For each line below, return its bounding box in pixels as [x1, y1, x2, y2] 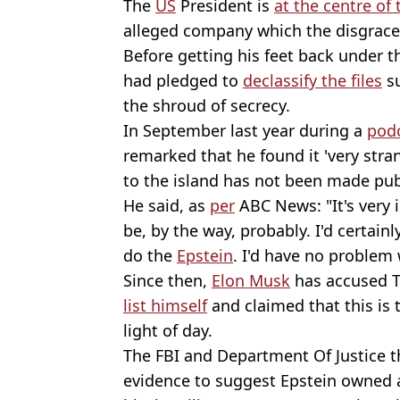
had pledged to [123, 70, 243, 92]
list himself [123, 295, 207, 317]
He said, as [123, 195, 210, 217]
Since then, [123, 270, 212, 292]
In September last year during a [123, 120, 367, 142]
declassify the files [243, 70, 382, 92]
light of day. [123, 320, 212, 342]
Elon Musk [212, 270, 290, 292]
